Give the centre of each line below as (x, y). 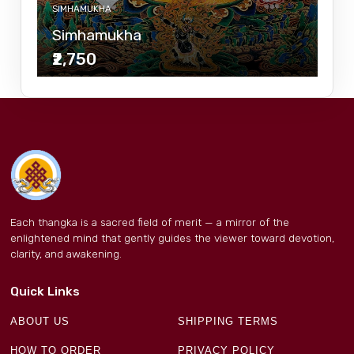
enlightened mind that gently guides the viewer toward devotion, (172, 238)
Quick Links (45, 292)
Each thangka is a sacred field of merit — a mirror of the (150, 222)
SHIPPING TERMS (228, 322)
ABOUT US (40, 322)
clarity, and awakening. (66, 254)
